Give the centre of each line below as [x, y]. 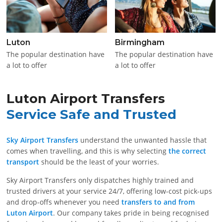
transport [23, 162]
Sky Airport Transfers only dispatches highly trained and [100, 180]
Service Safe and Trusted [92, 114]
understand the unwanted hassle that [143, 140]
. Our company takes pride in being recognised [131, 213]
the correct [188, 151]
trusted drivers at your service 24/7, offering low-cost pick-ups [110, 191]
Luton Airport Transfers [86, 98]
